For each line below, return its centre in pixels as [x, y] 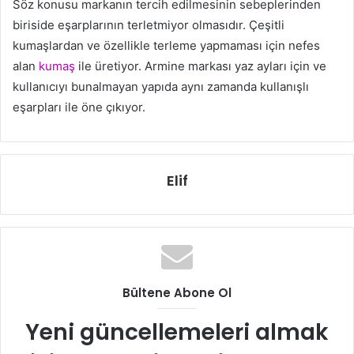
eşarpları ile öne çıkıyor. [79, 107]
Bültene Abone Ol [177, 292]
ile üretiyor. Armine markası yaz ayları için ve [201, 66]
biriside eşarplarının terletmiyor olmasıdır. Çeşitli [149, 24]
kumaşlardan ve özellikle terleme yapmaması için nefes [166, 45]
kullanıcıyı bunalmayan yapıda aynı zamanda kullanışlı [161, 86]
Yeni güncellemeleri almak [177, 332]
